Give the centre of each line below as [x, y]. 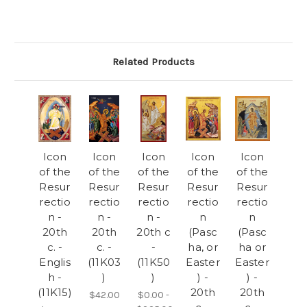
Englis [55, 262]
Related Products [153, 62]
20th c [153, 232]
